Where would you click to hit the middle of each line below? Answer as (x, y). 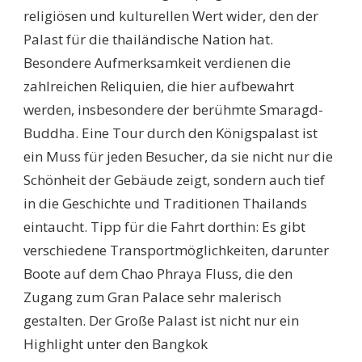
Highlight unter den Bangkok (116, 344)
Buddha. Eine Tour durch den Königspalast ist (170, 133)
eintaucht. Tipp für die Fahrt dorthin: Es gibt (164, 227)
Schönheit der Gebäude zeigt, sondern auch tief (174, 180)
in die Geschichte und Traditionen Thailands (165, 204)
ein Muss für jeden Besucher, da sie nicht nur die (178, 157)
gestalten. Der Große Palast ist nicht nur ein (161, 321)
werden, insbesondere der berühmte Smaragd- (173, 110)
